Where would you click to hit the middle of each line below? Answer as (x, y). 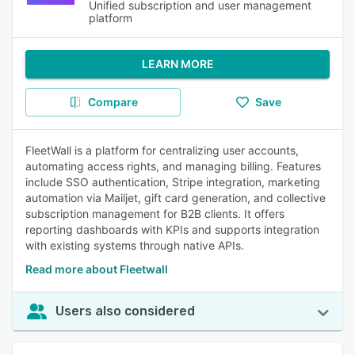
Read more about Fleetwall (97, 269)
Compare (113, 102)
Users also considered (125, 311)
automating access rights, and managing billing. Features (173, 166)
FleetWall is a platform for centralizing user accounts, (162, 150)
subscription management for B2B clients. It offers (155, 214)
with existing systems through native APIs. (135, 245)
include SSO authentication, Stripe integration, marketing (173, 182)
